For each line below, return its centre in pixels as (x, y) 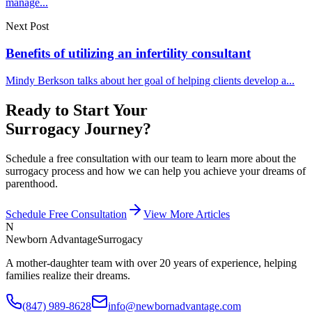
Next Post (27, 26)
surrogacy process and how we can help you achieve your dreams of (156, 171)
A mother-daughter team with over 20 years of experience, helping (151, 263)
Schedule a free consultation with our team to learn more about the (151, 158)
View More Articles (187, 214)
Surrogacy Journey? (78, 128)
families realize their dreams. (68, 275)
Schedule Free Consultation (66, 214)
